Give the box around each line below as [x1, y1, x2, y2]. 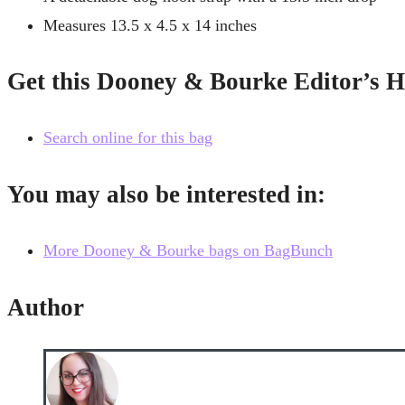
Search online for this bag [43, 128, 212, 147]
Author [7, 293, 84, 321]
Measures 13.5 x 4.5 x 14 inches [43, 15, 257, 34]
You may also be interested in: [7, 180, 325, 208]
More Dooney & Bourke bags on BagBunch [43, 241, 333, 260]
